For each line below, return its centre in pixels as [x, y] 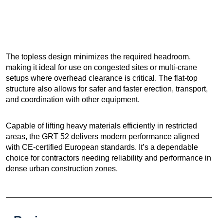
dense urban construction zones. [62, 169]
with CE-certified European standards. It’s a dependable [102, 147]
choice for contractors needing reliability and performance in [109, 158]
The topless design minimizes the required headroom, [98, 57]
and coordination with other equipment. [73, 100]
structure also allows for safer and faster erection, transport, [107, 89]
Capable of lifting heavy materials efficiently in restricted [101, 126]
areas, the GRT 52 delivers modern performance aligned [103, 137]
